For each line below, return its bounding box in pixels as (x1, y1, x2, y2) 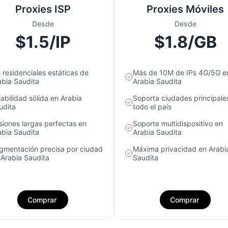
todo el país (133, 102, 172, 111)
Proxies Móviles (147, 3, 224, 16)
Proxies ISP (15, 3, 71, 16)
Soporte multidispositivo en (133, 119, 223, 128)
